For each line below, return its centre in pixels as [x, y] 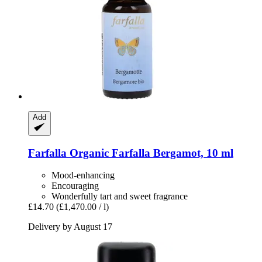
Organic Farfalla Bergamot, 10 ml [150, 153]
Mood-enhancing [83, 175]
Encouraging [75, 186]
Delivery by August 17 [70, 227]
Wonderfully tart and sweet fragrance [120, 196]
